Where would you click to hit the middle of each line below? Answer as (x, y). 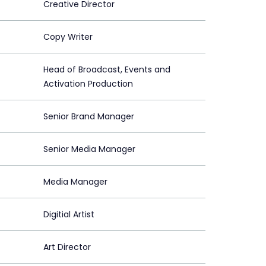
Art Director (67, 247)
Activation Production (88, 83)
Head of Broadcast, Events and (107, 69)
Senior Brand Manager (89, 116)
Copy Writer (68, 37)
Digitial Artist (69, 214)
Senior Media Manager (89, 149)
